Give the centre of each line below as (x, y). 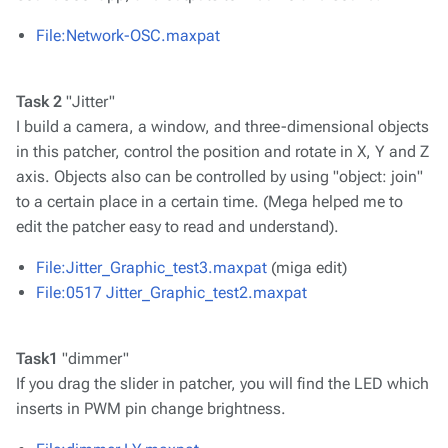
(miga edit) (307, 267)
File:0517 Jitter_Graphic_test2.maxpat (171, 292)
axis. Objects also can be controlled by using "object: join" (219, 176)
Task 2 (39, 101)
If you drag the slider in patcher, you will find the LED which (222, 383)
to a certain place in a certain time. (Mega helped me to (209, 201)
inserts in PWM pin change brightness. (151, 408)
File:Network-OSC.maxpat (128, 35)
